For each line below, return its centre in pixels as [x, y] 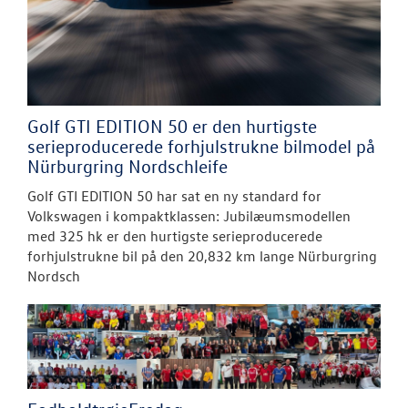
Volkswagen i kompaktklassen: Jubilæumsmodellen [189, 215]
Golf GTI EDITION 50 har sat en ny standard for [174, 195]
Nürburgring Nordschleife [127, 165]
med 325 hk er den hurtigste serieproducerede [175, 235]
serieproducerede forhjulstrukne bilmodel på [201, 145]
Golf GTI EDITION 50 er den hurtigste [172, 125]
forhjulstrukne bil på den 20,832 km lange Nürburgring [202, 255]
